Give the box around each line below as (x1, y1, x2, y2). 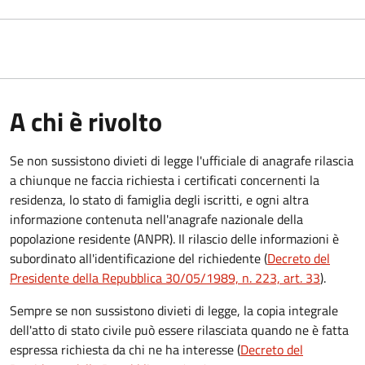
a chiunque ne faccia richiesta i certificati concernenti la (10, 169, 319, 190)
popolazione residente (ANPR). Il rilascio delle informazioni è (10, 228, 339, 248)
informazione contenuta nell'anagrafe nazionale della (10, 209, 303, 229)
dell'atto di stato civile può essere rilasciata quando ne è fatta (10, 319, 349, 340)
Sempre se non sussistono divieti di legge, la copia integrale (10, 300, 338, 320)
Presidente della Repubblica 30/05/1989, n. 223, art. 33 (10, 267, 320, 288)
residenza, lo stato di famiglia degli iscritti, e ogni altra (10, 189, 309, 209)
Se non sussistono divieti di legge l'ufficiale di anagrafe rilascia (10, 150, 354, 170)
